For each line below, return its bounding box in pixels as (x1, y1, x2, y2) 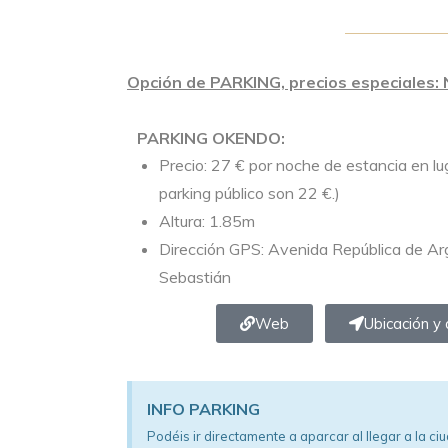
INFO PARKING (147, 399, 260, 419)
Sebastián (159, 267, 231, 287)
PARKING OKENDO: (137, 128, 285, 148)
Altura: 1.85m (159, 211, 255, 231)
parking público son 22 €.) (159, 183, 340, 203)
